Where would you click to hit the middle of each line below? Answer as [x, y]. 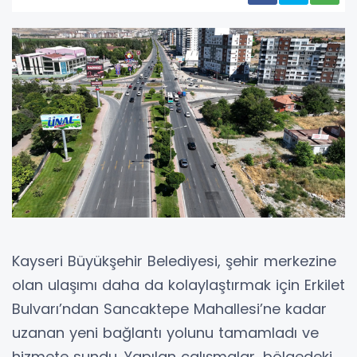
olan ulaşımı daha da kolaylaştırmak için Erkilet [178, 284]
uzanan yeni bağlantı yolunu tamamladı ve [165, 332]
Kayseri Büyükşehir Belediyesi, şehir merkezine [174, 261]
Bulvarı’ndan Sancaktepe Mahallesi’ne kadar [169, 308]
